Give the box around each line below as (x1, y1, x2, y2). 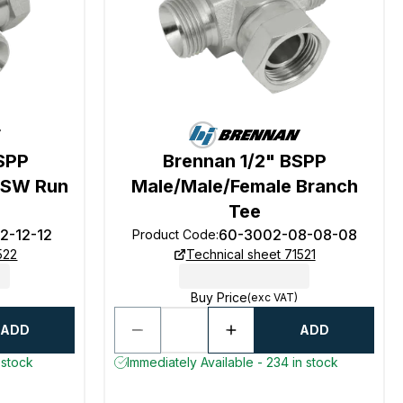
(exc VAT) (247, 291, 299, 304)
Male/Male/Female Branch (130, 175, 358, 197)
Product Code (131, 227, 216, 242)
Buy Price (191, 290, 248, 305)
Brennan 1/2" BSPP (162, 150, 327, 172)
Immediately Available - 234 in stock (127, 354, 339, 370)
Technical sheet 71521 (185, 246, 316, 262)
